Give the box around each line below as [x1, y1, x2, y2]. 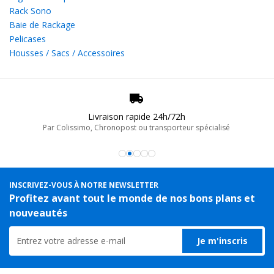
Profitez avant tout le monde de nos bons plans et [9, 191, 255, 205]
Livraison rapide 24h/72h [87, 110, 185, 122]
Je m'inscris [197, 234, 248, 246]
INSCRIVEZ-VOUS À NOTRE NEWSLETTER [9, 179, 158, 190]
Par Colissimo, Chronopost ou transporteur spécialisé [43, 122, 231, 133]
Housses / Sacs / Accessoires [9, 46, 125, 59]
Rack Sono [9, 4, 51, 17]
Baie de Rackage [9, 18, 75, 31]
